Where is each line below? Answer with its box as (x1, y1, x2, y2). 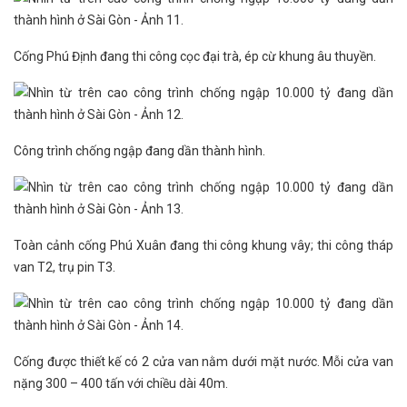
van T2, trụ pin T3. (14, 260, 115, 274)
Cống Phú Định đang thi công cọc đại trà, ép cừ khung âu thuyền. (14, 49, 376, 64)
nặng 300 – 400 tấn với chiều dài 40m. (14, 376, 228, 391)
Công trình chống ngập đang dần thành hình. (14, 144, 265, 158)
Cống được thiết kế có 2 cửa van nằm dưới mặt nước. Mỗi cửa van (14, 354, 393, 369)
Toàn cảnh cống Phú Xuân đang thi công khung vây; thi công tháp (14, 238, 393, 253)
